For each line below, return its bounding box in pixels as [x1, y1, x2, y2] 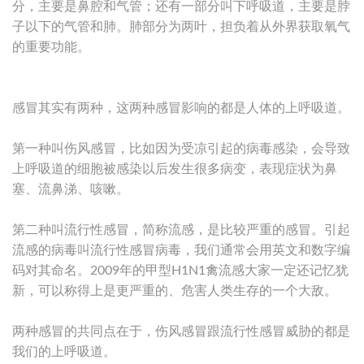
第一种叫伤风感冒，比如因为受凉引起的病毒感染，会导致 [12, 141, 350, 155]
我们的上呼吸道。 [12, 344, 116, 358]
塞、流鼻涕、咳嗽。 [12, 182, 129, 196]
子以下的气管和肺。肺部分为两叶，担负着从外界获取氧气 [12, 19, 350, 33]
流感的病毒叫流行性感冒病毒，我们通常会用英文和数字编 [12, 243, 350, 257]
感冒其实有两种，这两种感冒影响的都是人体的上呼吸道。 [12, 101, 350, 115]
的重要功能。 [12, 40, 90, 54]
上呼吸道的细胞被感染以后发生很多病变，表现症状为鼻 [12, 162, 337, 175]
